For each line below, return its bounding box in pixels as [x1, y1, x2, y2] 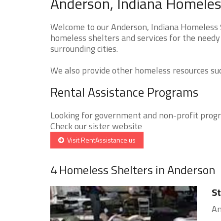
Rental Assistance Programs [50, 82, 198, 102]
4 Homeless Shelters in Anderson [50, 160, 215, 179]
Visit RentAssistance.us [64, 134, 136, 145]
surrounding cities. [50, 41, 118, 55]
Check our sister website [50, 119, 142, 133]
